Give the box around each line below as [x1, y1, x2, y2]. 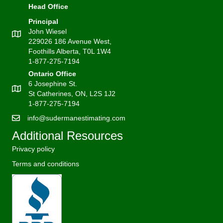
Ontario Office [28, 70, 76, 78]
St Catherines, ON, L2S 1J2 [28, 90, 115, 98]
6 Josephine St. [28, 80, 77, 88]
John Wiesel [28, 27, 67, 36]
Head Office [28, 2, 68, 11]
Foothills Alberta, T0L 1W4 [28, 47, 111, 56]
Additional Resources [12, 129, 123, 143]
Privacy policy [12, 145, 55, 153]
